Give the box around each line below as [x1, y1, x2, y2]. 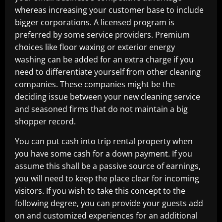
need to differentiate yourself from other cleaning [15, 66, 201, 77]
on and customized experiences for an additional [15, 210, 198, 221]
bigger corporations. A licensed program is [15, 17, 174, 28]
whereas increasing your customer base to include [15, 4, 204, 15]
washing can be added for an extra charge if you [15, 54, 194, 65]
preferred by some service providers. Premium [15, 29, 190, 40]
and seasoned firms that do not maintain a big [15, 104, 188, 114]
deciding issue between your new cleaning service [15, 91, 200, 102]
